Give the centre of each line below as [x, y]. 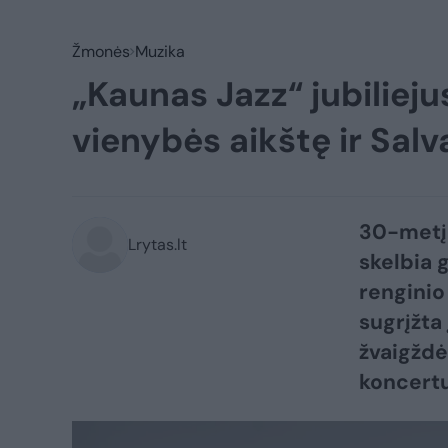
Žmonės [101, 51]
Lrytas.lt [157, 244]
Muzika [160, 51]
